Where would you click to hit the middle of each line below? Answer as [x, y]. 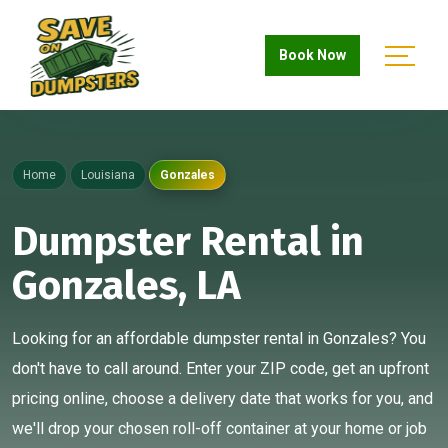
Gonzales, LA [126, 286]
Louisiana [108, 175]
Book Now [312, 54]
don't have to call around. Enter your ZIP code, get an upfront [220, 368]
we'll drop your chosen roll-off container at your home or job [219, 428]
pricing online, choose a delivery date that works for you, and [222, 398]
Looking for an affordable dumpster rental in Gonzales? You [219, 338]
